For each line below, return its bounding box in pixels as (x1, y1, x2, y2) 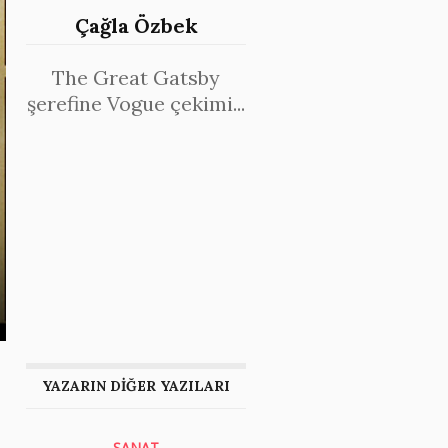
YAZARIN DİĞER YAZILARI (42, 376, 230, 395)
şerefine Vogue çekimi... (27, 91, 245, 116)
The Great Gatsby (52, 65, 220, 90)
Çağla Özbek (74, 13, 198, 38)
